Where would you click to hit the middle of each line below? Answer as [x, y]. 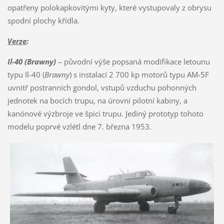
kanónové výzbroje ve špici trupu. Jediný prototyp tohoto [105, 113]
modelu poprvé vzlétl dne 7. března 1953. [79, 126]
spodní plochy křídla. [43, 20]
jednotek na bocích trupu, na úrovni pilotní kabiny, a [97, 100]
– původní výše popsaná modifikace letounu [133, 61]
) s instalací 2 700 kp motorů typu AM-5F [139, 74]
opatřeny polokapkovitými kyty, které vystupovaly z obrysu [109, 7]
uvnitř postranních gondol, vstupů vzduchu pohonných [102, 87]
